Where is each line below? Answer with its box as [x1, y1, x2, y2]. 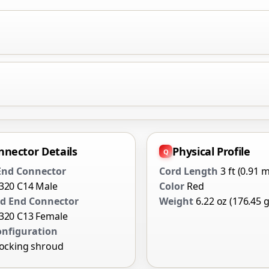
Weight [159, 195, 194, 208]
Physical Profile [172, 144, 250, 159]
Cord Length [159, 165, 219, 178]
